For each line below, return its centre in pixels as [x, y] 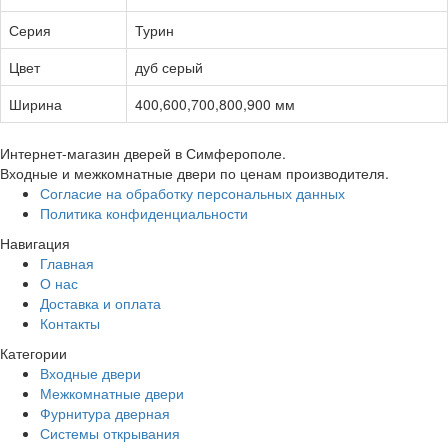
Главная [67, 262]
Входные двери [90, 372]
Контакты [70, 322]
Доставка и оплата [100, 302]
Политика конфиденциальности [144, 212]
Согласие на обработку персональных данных [192, 192]
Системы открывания [110, 432]
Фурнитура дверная [105, 412]
